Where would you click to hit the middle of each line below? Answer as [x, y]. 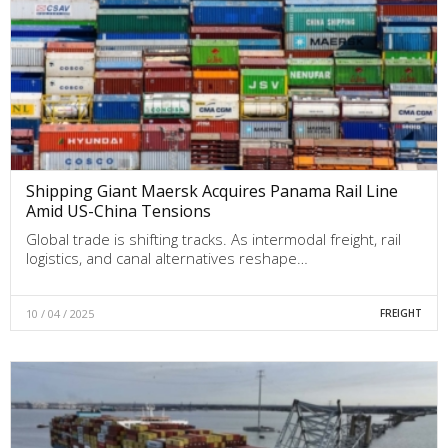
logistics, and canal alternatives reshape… [167, 257]
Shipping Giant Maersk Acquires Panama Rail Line [212, 190]
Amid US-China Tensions [118, 210]
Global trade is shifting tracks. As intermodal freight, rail [213, 238]
